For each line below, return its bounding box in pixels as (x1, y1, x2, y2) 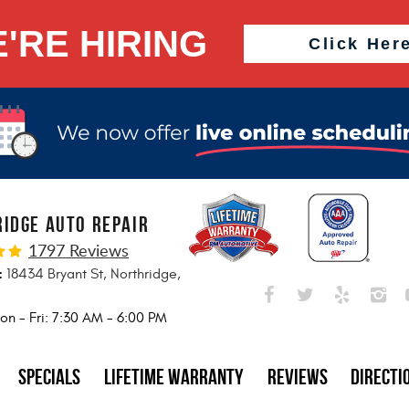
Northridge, (110, 266, 181, 282)
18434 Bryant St (6, 266, 103, 282)
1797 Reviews (28, 239, 129, 261)
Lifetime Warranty (103, 364, 244, 389)
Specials (18, 364, 81, 389)
